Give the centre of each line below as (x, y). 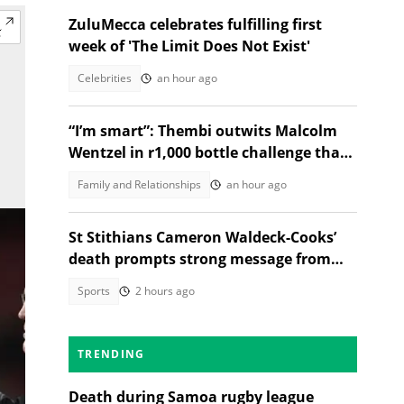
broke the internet (135, 174)
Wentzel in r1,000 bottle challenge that (207, 152)
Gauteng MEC (117, 280)
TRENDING (111, 354)
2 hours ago (165, 291)
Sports (94, 291)
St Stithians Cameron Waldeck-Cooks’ (202, 237)
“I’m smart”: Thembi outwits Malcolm (203, 131)
